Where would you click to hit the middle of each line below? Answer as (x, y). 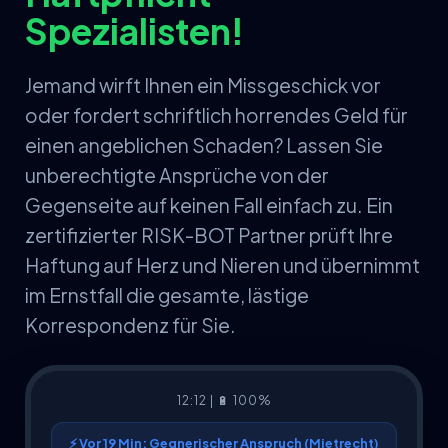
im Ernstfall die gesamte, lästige (167, 294)
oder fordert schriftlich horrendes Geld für (216, 114)
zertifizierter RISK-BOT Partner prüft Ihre (209, 234)
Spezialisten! (134, 30)
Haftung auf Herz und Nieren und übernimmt (222, 264)
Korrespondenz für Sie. (130, 324)
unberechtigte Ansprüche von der (177, 174)
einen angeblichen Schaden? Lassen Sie (204, 144)
